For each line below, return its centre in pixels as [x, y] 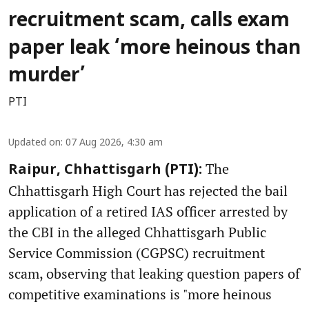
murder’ [47, 77]
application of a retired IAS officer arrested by [148, 212]
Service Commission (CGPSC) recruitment [137, 253]
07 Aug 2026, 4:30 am [114, 143]
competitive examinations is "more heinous [140, 295]
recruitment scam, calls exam [149, 22]
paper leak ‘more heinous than [154, 49]
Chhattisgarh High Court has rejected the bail [148, 191]
